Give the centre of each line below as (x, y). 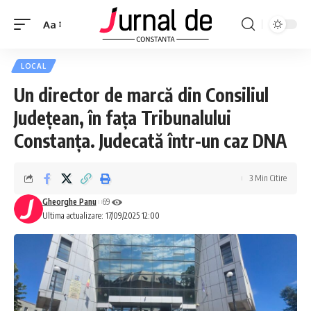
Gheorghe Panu (69, 202)
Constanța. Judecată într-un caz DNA (150, 141)
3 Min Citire (268, 178)
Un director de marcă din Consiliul (141, 95)
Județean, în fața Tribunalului (123, 118)
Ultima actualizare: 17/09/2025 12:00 (101, 216)
